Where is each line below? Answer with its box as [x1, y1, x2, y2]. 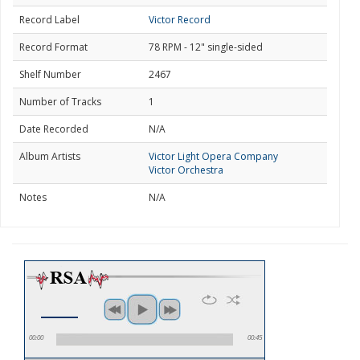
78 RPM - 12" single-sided [149, 40, 263, 54]
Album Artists [19, 149, 80, 163]
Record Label [19, 13, 80, 27]
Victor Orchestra [149, 163, 223, 177]
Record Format [19, 40, 88, 54]
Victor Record [149, 13, 211, 27]
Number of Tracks [19, 95, 101, 108]
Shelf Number [19, 67, 81, 81]
